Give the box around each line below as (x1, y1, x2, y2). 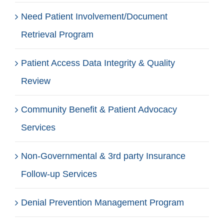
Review (21, 75, 50, 86)
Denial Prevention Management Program (21, 197, 184, 207)
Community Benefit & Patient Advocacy (21, 104, 177, 114)
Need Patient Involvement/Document (21, 11, 167, 21)
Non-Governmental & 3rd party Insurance (21, 150, 185, 161)
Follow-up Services (21, 168, 97, 179)
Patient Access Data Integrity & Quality (21, 57, 175, 68)
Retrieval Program (21, 29, 93, 39)
